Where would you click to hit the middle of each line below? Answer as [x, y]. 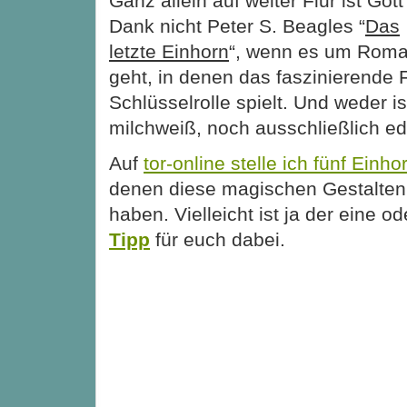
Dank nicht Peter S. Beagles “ [237, 25]
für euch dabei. [218, 239]
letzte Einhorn [169, 51]
